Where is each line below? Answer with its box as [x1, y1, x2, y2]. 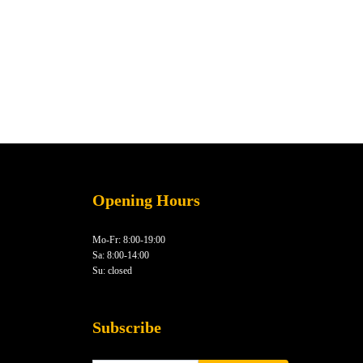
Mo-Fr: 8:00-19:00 [92, 233, 165, 246]
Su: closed [92, 264, 132, 276]
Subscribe [92, 318, 161, 336]
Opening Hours [92, 190, 200, 209]
